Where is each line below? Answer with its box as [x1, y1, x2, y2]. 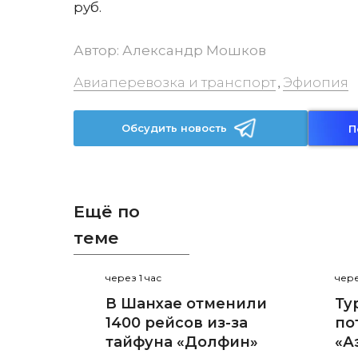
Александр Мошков [122, 42, 266, 58]
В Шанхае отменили [105, 295, 267, 313]
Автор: [74, 42, 122, 58]
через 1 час [105, 272, 161, 284]
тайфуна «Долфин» [105, 333, 258, 352]
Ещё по [74, 201, 140, 221]
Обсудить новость [121, 121, 228, 134]
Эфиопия [283, 74, 348, 90]
